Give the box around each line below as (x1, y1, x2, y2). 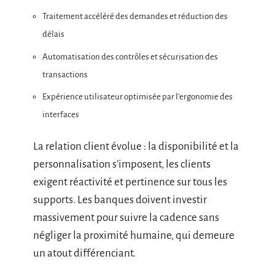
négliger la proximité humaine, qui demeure (33, 229, 234, 241)
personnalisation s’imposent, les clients (33, 158, 211, 170)
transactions (42, 69, 88, 79)
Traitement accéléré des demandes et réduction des (42, 12, 228, 21)
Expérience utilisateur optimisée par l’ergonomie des (42, 92, 233, 101)
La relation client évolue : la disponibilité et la (33, 140, 239, 152)
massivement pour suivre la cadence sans (33, 211, 219, 223)
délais (42, 29, 64, 39)
